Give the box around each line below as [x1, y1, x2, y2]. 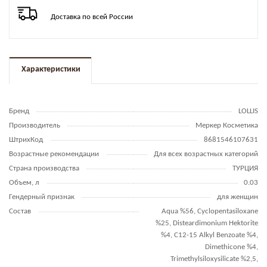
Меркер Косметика [195, 122, 258, 129]
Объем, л [9, 179, 39, 187]
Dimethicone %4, [205, 243, 258, 251]
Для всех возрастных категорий [154, 150, 258, 158]
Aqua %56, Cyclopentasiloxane [162, 207, 258, 215]
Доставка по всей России [50, 13, 133, 21]
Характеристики [21, 65, 80, 74]
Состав [9, 207, 31, 215]
